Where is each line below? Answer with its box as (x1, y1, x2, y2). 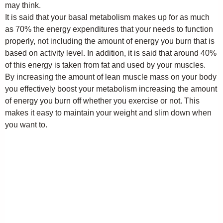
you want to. (5, 120, 47, 129)
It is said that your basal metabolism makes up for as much (5, 13, 210, 21)
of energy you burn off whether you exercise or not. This (5, 97, 200, 105)
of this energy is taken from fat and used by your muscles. (5, 61, 206, 69)
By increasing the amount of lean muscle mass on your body (5, 73, 217, 81)
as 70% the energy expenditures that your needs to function (5, 25, 213, 33)
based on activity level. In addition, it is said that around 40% (5, 49, 217, 57)
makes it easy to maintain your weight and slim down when (5, 109, 212, 117)
